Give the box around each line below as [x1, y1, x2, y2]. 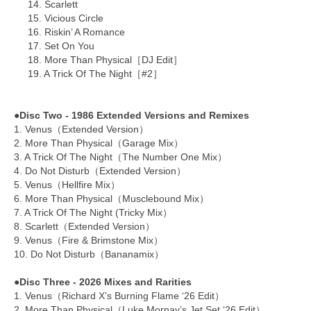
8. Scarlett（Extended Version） [14, 221, 155, 233]
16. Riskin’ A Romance [28, 26, 125, 38]
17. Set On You [28, 40, 94, 52]
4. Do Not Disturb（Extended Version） [14, 165, 186, 177]
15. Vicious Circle [28, 12, 103, 24]
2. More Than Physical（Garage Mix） [14, 137, 183, 149]
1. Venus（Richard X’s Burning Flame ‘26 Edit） [14, 290, 224, 302]
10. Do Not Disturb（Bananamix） [14, 249, 164, 260]
